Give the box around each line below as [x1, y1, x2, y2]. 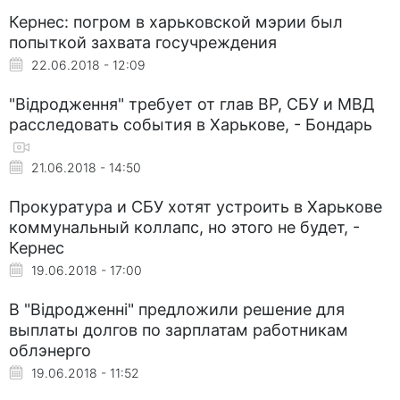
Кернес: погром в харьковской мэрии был [9, 12, 343, 31]
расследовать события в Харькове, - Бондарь [9, 114, 372, 134]
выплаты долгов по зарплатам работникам [9, 320, 348, 339]
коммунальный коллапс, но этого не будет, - [9, 217, 360, 237]
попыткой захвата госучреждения [9, 32, 277, 52]
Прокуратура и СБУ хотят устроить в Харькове [9, 196, 382, 216]
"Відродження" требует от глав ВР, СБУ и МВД [9, 94, 375, 113]
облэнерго [9, 340, 91, 360]
